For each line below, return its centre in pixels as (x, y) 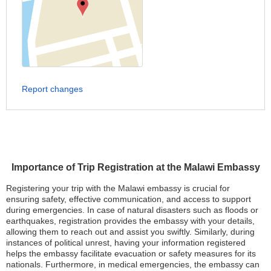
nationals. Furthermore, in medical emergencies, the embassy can (133, 264)
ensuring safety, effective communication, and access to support (129, 199)
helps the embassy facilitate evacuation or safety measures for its (131, 253)
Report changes (52, 89)
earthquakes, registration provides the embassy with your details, (130, 221)
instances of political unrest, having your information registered (126, 243)
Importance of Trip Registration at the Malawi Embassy (135, 167)
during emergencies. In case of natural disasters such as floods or (132, 210)
